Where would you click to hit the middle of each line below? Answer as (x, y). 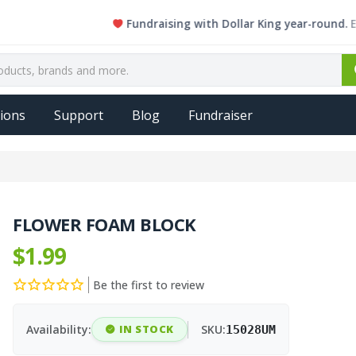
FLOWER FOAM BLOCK (104, 224)
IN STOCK (146, 329)
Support (79, 115)
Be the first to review (149, 285)
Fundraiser (221, 115)
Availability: (59, 329)
